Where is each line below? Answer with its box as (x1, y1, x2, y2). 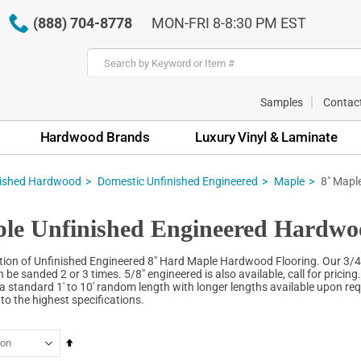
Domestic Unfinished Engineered (98, 174, 258, 188)
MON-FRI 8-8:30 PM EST (151, 15, 306, 31)
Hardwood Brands (39, 128, 150, 145)
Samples (260, 95, 303, 109)
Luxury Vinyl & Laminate (195, 128, 338, 145)
